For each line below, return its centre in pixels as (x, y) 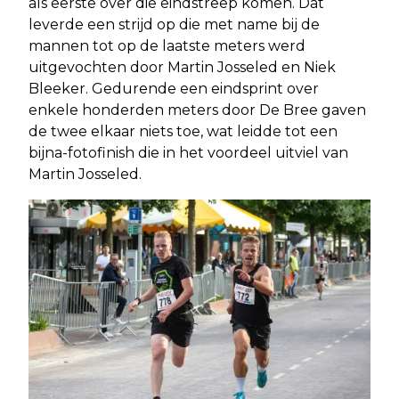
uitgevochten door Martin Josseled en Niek (182, 67)
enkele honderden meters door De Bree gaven (197, 110)
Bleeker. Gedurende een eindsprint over (174, 88)
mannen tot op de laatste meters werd (167, 45)
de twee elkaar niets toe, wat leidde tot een (183, 131)
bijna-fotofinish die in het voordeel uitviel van (188, 152)
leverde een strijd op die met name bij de (174, 24)
